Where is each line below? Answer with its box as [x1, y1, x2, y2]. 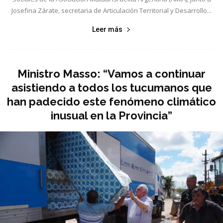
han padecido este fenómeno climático [7, 95, 216, 108]
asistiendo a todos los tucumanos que [11, 81, 212, 94]
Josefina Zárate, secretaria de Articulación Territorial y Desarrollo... [11, 5, 212, 15]
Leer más [92, 25, 122, 33]
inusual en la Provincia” [51, 109, 172, 122]
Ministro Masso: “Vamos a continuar [17, 67, 206, 80]
